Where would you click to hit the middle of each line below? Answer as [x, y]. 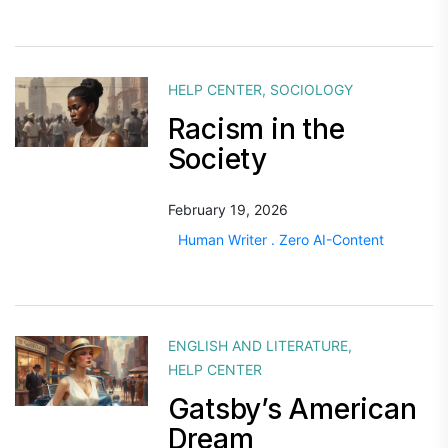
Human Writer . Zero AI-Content [280, 239]
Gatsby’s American [292, 409]
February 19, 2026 [227, 209]
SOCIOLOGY [311, 89]
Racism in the [256, 129]
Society [217, 159]
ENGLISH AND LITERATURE [257, 345]
